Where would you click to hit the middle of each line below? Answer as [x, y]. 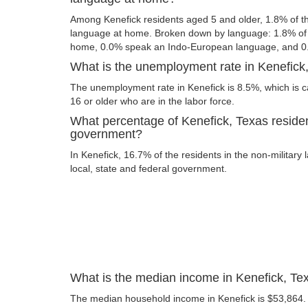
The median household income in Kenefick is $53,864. [188, 298]
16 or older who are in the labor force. [152, 101]
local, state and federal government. [148, 168]
